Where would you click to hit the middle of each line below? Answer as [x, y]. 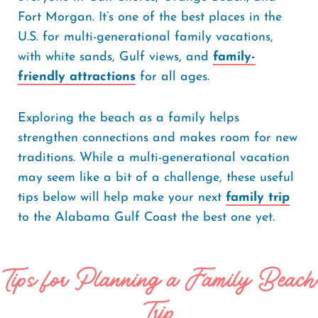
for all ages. [172, 77]
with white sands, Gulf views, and [115, 57]
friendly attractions [77, 77]
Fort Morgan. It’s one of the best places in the [150, 17]
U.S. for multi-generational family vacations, [146, 37]
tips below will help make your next [122, 198]
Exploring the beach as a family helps [128, 118]
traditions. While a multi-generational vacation [154, 158]
